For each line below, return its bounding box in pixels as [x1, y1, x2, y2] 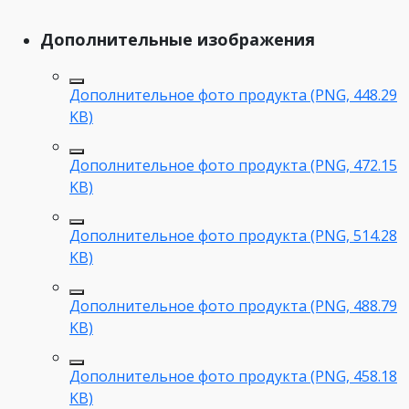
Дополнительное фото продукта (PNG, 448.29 [69, 84, 397, 105]
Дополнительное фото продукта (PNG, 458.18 [69, 365, 397, 386]
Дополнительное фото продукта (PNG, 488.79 [69, 295, 397, 316]
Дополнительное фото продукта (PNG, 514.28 [69, 225, 397, 246]
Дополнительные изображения [40, 27, 315, 50]
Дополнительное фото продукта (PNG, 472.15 [69, 154, 397, 175]
